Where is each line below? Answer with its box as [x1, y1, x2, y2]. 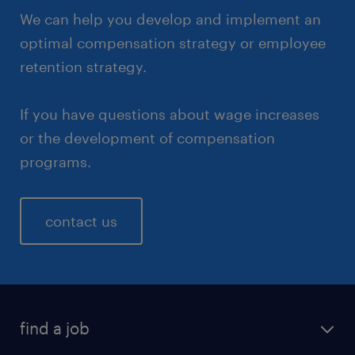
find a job [20, 318, 90, 338]
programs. [20, 152, 91, 170]
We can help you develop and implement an [20, 10, 321, 28]
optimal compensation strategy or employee [20, 33, 326, 52]
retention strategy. [20, 57, 147, 75]
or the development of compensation [20, 128, 275, 147]
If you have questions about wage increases [20, 105, 319, 123]
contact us [45, 212, 117, 230]
